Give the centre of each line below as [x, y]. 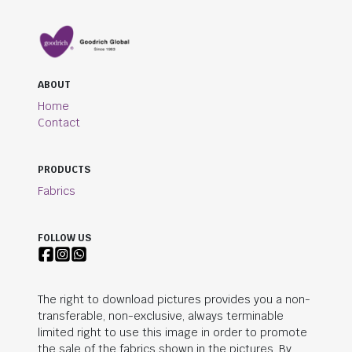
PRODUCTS [64, 170]
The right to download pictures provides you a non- [174, 299]
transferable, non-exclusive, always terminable [161, 315]
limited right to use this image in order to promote [172, 332]
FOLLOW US [64, 238]
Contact [59, 123]
